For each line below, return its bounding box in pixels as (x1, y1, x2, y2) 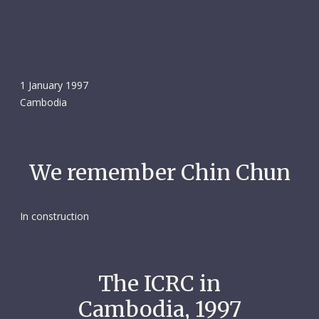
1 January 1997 (19, 78, 88, 92)
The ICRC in (98, 270, 221, 297)
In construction (19, 209, 89, 223)
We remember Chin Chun (28, 159, 291, 186)
